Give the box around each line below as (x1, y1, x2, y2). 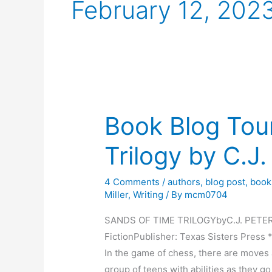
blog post (205, 176, 246, 188)
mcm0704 (185, 189, 228, 201)
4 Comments (104, 176, 160, 188)
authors (168, 176, 201, 188)
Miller (104, 189, 129, 201)
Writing (133, 189, 164, 201)
